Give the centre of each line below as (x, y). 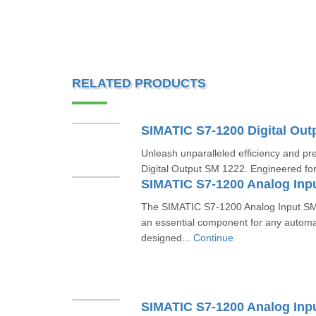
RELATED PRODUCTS (139, 83)
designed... (167, 238)
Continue (213, 238)
